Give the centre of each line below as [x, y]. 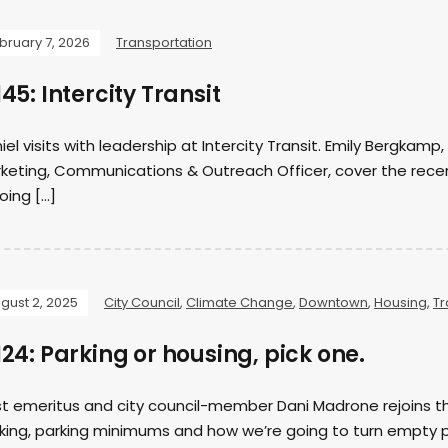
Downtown [333, 302]
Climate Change [239, 302]
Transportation [164, 42]
